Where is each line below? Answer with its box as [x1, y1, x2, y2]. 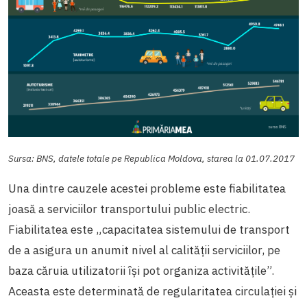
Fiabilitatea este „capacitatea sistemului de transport [8, 221, 290, 237]
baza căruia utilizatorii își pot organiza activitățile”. [8, 262, 274, 278]
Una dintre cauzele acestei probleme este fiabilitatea [8, 180, 286, 196]
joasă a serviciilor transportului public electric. [8, 201, 250, 217]
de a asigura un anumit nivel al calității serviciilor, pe [8, 242, 280, 258]
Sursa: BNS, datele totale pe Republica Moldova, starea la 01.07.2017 [8, 151, 295, 164]
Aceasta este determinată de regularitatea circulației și [8, 283, 297, 299]
